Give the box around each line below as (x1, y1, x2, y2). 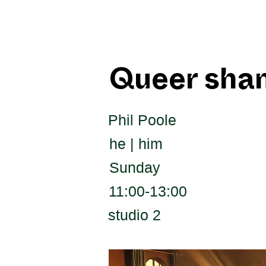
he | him (109, 135, 163, 152)
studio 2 (108, 207, 161, 223)
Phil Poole (108, 112, 176, 128)
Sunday (109, 159, 160, 176)
